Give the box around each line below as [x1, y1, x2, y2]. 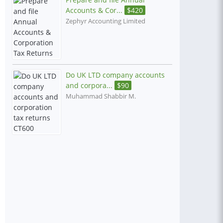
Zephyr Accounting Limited [66, 17, 145, 25]
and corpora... [66, 81, 114, 90]
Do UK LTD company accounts [66, 70, 165, 80]
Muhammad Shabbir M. [66, 92, 136, 101]
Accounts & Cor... [66, 5, 124, 15]
